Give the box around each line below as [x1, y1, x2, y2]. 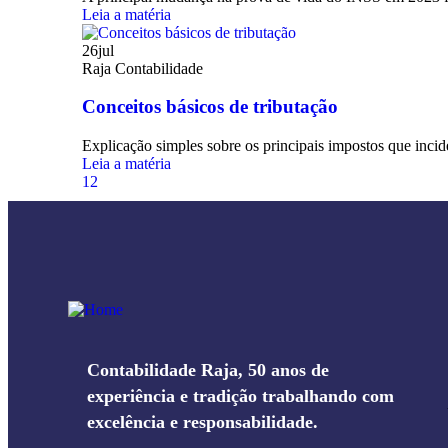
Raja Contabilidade [82, 59, 203, 77]
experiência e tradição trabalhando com [87, 386, 394, 407]
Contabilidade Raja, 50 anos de [87, 360, 329, 381]
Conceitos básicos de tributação [82, 96, 338, 118]
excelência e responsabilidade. [87, 412, 318, 433]
